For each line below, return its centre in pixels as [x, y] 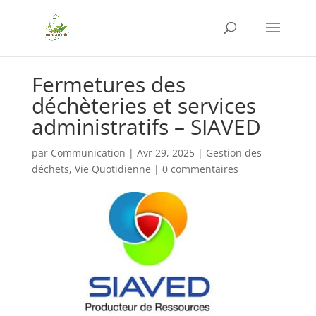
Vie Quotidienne [113, 169]
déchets [50, 169]
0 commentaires [200, 169]
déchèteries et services [144, 105]
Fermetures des [108, 84]
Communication [88, 152]
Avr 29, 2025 [165, 152]
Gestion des [233, 152]
